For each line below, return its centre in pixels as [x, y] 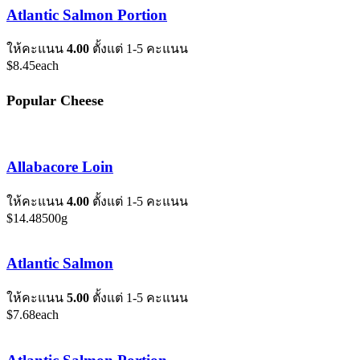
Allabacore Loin [60, 166]
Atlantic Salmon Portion [87, 14]
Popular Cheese [55, 101]
